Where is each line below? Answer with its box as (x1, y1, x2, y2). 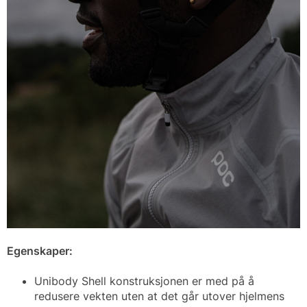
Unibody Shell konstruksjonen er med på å (34, 273, 254, 288)
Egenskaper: (7, 243, 73, 258)
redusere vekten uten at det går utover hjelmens (34, 288, 284, 303)
